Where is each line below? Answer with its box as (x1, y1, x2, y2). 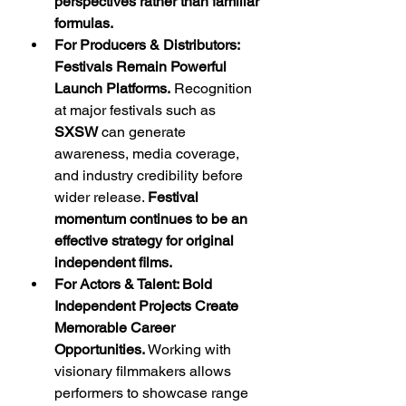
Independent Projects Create (54, 297, 242, 314)
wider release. (54, 188, 148, 206)
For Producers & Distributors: (54, 36, 243, 53)
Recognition (170, 80, 256, 97)
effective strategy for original (54, 232, 237, 249)
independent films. (54, 254, 172, 271)
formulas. (54, 14, 113, 32)
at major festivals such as (54, 101, 219, 119)
